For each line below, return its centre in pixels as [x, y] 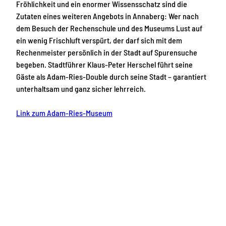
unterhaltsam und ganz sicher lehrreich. [81, 89]
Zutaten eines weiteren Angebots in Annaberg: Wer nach [107, 16]
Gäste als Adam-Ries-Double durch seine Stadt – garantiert [111, 77]
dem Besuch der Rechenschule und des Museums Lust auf [109, 28]
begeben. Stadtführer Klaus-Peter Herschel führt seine [104, 65]
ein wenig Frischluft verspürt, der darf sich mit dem [99, 40]
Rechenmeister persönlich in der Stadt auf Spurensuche [107, 52]
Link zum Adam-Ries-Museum [64, 113]
